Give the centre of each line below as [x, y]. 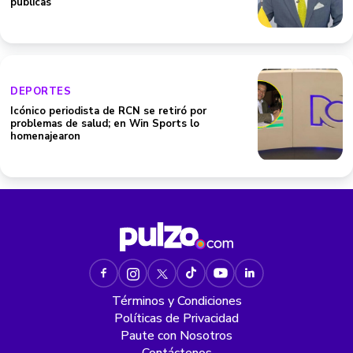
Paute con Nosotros [176, 336]
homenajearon [45, 136]
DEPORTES [41, 91]
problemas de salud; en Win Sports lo [105, 124]
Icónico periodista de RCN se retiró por [108, 111]
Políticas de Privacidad [176, 318]
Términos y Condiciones [176, 301]
